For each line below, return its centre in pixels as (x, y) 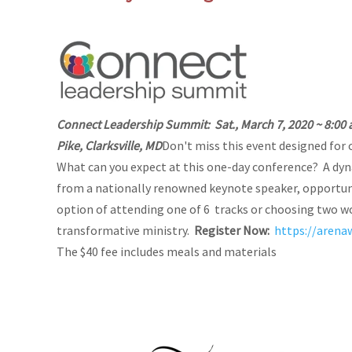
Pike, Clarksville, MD (109, 145)
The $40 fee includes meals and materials (167, 251)
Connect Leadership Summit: (134, 124)
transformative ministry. (125, 230)
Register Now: (233, 230)
